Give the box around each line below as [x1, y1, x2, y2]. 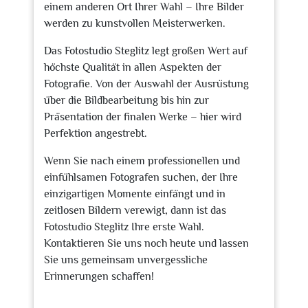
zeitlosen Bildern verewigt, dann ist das [44, 204, 226, 217]
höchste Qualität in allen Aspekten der [44, 61, 221, 74]
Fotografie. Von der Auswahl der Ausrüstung [44, 78, 249, 90]
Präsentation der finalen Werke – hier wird [44, 111, 241, 123]
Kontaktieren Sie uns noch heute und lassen [44, 237, 249, 250]
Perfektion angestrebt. [44, 127, 147, 140]
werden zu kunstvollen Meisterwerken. [44, 17, 225, 30]
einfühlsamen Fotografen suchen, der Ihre [44, 171, 238, 184]
